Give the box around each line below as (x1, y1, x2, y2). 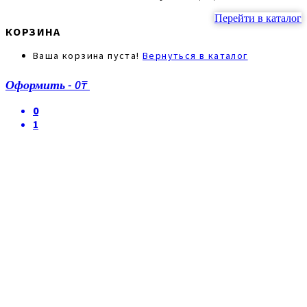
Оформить (5, 76, 65, 93)
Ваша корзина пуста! (33, 49, 143, 62)
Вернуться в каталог (143, 49, 248, 62)
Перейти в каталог (214, 12, 302, 24)
